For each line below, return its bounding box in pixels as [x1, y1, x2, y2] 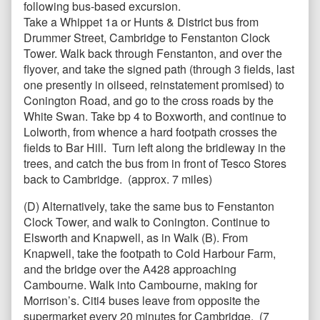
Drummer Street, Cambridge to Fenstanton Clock [24, 29, 270, 46]
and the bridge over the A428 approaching [24, 261, 236, 278]
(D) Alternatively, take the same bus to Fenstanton [24, 198, 274, 215]
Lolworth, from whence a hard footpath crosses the [24, 124, 277, 141]
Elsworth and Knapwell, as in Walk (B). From [24, 229, 248, 246]
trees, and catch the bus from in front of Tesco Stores [24, 155, 286, 172]
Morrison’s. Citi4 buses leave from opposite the [24, 292, 260, 309]
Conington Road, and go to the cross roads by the [24, 92, 274, 109]
